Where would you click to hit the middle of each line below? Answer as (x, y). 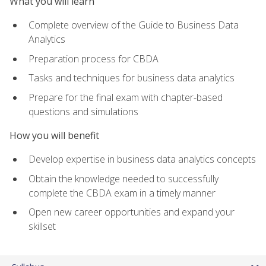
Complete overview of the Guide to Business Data (134, 25)
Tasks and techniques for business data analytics (132, 78)
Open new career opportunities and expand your (132, 212)
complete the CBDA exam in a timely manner (122, 193)
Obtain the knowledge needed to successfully (123, 178)
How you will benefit (54, 135)
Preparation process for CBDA (94, 58)
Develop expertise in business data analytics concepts (142, 159)
